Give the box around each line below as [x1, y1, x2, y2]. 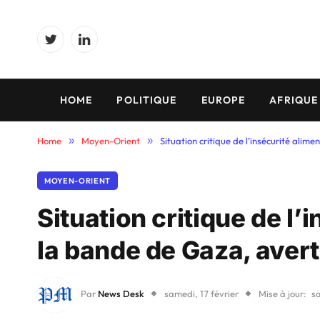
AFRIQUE [269, 94, 319, 106]
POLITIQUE [116, 94, 177, 106]
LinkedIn [83, 39, 124, 52]
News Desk [98, 288, 144, 300]
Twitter [49, 39, 82, 52]
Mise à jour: [259, 288, 306, 300]
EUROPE [201, 94, 246, 106]
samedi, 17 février [164, 288, 239, 300]
